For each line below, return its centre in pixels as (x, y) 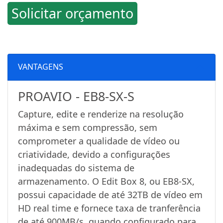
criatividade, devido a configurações (94, 154)
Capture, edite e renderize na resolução (101, 114)
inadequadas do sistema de (76, 167)
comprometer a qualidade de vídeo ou (99, 141)
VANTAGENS (41, 67)
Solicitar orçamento (72, 13)
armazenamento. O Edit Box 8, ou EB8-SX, (106, 181)
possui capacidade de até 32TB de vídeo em (110, 194)
